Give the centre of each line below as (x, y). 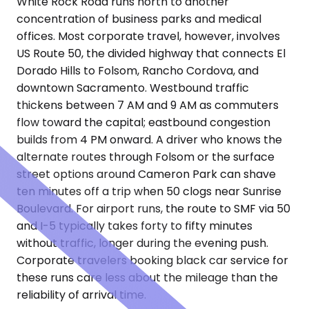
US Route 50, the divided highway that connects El (151, 54)
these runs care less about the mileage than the (147, 278)
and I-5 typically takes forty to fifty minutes (134, 226)
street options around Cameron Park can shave (146, 175)
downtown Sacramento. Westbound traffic (133, 88)
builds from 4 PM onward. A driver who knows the (149, 140)
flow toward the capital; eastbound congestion (143, 123)
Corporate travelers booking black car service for (152, 261)
